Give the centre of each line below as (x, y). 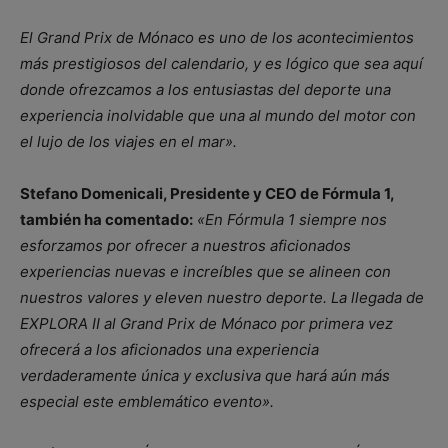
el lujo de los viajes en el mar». (128, 141)
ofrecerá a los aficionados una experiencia (169, 349)
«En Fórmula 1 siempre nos (290, 219)
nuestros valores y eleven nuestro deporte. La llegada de (222, 297)
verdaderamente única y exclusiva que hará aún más (205, 375)
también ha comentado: (106, 219)
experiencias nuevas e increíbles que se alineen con (205, 271)
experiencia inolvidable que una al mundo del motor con (218, 115)
